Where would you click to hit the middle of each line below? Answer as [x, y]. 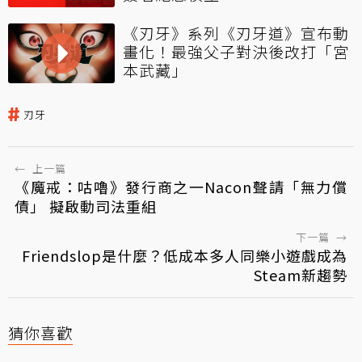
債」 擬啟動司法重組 [86, 206]
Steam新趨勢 [301, 275]
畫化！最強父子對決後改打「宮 [236, 51]
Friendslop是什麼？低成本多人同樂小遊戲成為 [185, 255]
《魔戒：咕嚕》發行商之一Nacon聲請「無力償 [181, 187]
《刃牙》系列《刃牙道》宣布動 [236, 33]
